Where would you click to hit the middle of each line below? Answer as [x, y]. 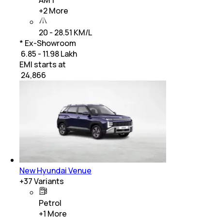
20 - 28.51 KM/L [65, 33]
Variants [48, 181]
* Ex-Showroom [48, 43]
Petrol [50, 203]
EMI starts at [43, 65]
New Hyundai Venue [55, 171]
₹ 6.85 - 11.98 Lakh [48, 54]
